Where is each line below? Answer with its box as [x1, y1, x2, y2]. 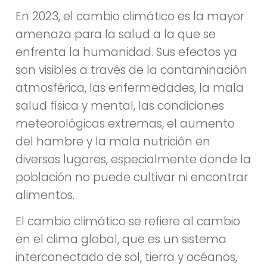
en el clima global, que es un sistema [15, 231, 226, 247]
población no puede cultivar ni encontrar [15, 169, 248, 185]
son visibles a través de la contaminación [15, 61, 247, 78]
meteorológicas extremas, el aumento [15, 115, 235, 132]
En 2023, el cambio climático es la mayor [15, 8, 244, 24]
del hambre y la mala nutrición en [15, 133, 210, 150]
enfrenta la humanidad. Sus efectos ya [15, 44, 237, 60]
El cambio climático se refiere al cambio [15, 213, 240, 229]
